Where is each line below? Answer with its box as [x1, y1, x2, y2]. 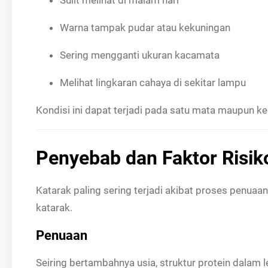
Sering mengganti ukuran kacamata [60, 48, 220, 61]
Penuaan [36, 228, 87, 243]
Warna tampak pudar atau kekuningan [60, 21, 230, 33]
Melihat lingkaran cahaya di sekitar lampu [60, 76, 246, 89]
